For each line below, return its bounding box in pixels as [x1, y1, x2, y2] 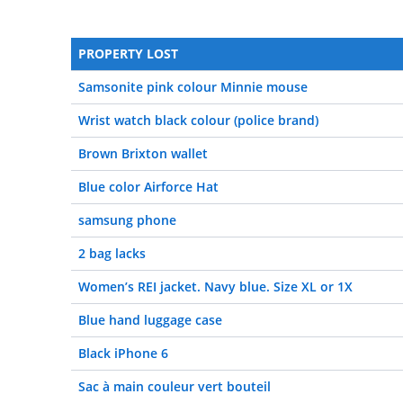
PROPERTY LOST [78, 45, 178, 62]
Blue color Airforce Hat [78, 178, 219, 195]
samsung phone [78, 211, 176, 228]
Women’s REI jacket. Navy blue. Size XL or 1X [78, 278, 353, 295]
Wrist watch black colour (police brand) [78, 112, 318, 129]
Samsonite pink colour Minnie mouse [78, 78, 308, 95]
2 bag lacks [78, 245, 146, 262]
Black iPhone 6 [78, 345, 168, 362]
